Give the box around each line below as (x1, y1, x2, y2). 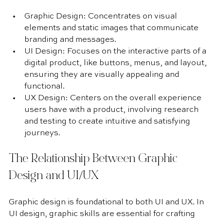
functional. (24, 83, 65, 91)
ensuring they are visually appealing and (24, 71, 181, 79)
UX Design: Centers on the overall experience (24, 94, 203, 102)
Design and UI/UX (9, 170, 99, 182)
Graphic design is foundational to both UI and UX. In (9, 199, 206, 206)
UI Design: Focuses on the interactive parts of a (24, 48, 208, 55)
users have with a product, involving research (24, 106, 200, 114)
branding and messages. (24, 36, 116, 44)
